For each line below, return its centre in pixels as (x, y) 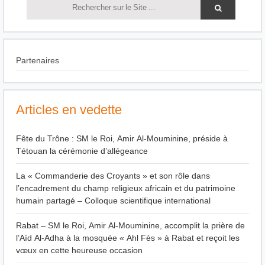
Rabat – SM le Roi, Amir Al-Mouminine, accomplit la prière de (130, 225)
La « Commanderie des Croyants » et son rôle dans (113, 176)
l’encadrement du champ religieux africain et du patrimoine (126, 188)
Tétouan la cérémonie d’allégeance (82, 151)
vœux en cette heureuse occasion (79, 250)
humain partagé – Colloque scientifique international (113, 201)
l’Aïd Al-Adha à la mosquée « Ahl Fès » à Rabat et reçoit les (128, 238)
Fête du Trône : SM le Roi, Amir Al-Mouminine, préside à (122, 138)
